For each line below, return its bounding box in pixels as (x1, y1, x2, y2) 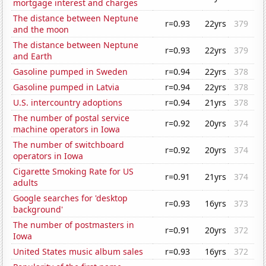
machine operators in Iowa (13, 123, 121, 135)
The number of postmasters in (13, 219, 135, 231)
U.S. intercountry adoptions (13, 97, 123, 109)
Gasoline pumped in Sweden (13, 66, 128, 78)
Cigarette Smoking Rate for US (13, 166, 134, 178)
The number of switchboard (13, 139, 125, 151)
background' (13, 204, 64, 216)
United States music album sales (13, 246, 144, 258)
